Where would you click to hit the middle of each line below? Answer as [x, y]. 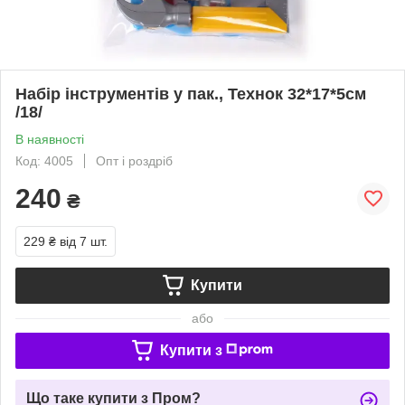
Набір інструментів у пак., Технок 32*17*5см [191, 94]
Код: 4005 [44, 160]
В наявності [50, 139]
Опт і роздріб [134, 160]
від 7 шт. [84, 241]
